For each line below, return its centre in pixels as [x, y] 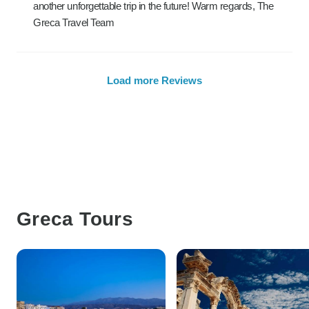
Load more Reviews [154, 80]
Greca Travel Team [74, 22]
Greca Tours [75, 219]
